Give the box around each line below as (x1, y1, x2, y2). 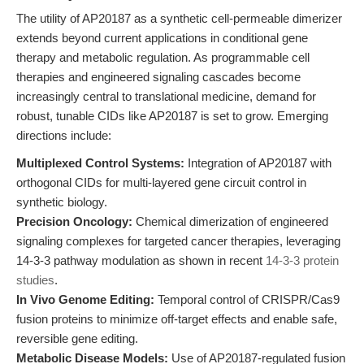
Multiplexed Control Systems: (16, 156, 184, 170)
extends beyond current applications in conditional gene (16, 31, 308, 45)
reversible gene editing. (16, 331, 138, 345)
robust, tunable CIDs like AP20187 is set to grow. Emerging (16, 109, 328, 123)
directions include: (16, 128, 111, 142)
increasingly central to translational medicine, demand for (16, 89, 316, 103)
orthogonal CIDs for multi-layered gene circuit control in (16, 175, 306, 189)
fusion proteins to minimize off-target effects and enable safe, (16, 312, 337, 326)
